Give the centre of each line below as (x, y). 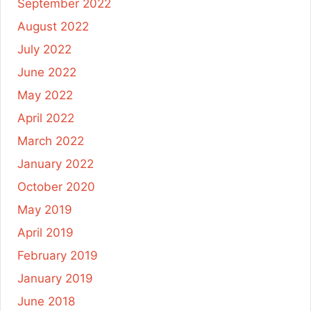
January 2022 (56, 163)
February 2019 (58, 255)
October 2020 (56, 186)
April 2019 (45, 232)
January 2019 (55, 278)
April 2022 (46, 118)
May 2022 (45, 95)
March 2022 (51, 141)
